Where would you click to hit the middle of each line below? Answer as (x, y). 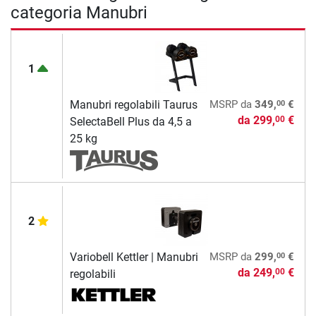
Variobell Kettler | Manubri (134, 257)
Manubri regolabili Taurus (133, 105)
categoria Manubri (79, 13)
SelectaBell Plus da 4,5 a (130, 122)
